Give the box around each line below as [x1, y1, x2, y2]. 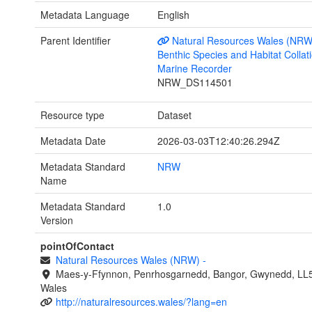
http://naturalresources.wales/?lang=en [55, 294, 227, 309]
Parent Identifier [40, 33, 111, 47]
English [157, 7, 189, 22]
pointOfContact [40, 238, 114, 253]
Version [40, 212, 73, 227]
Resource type [40, 107, 104, 122]
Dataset [157, 107, 192, 122]
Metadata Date [40, 133, 106, 148]
